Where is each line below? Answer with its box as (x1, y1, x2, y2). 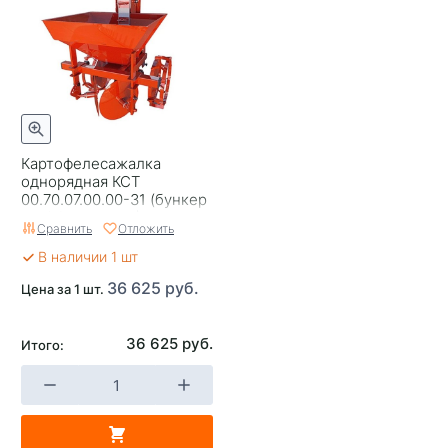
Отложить (118, 220, 174, 236)
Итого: (21, 336, 64, 353)
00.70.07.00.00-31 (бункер (21, 189, 207, 209)
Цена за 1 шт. (21, 280, 107, 297)
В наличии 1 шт (38, 247, 138, 266)
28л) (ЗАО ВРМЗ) (21, 207, 141, 227)
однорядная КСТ (21, 171, 140, 191)
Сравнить (37, 220, 92, 236)
